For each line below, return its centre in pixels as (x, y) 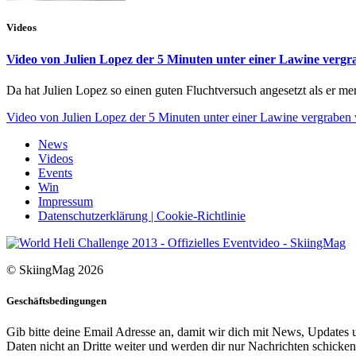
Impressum (66, 201)
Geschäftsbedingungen (56, 301)
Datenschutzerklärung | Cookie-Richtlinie (142, 215)
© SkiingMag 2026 (55, 269)
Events (55, 172)
